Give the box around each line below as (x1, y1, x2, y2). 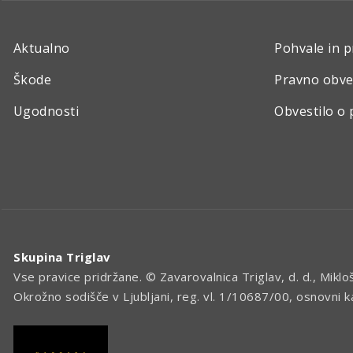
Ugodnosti (13, 102, 80, 120)
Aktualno (13, 39, 70, 57)
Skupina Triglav (13, 249, 111, 265)
